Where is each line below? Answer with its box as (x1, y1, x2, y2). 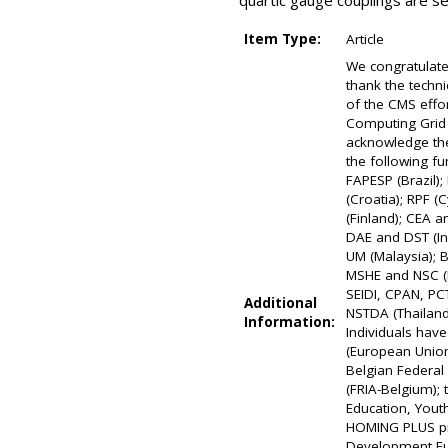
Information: (244, 313, 335, 331)
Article (346, 30, 384, 48)
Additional (244, 294, 317, 312)
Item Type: (244, 30, 321, 48)
